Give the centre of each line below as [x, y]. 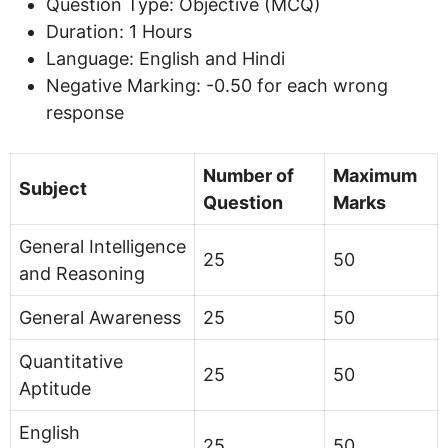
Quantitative [71, 361]
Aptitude [55, 388]
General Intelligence [102, 246]
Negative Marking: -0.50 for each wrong [217, 85]
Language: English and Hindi [165, 58]
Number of [248, 175]
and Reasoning [82, 273]
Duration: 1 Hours [119, 31]
